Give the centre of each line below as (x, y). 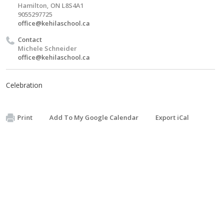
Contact (30, 39)
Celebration (24, 85)
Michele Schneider (47, 48)
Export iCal (172, 117)
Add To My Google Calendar (94, 117)
